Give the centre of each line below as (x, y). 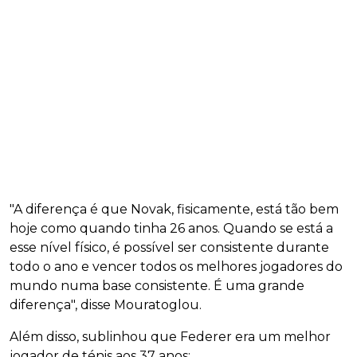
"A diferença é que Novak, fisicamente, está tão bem (174, 210)
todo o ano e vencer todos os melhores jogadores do (176, 267)
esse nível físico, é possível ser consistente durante (169, 248)
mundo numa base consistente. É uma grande (157, 286)
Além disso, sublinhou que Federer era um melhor (170, 337)
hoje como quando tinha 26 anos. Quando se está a (171, 229)
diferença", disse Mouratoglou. (106, 305)
